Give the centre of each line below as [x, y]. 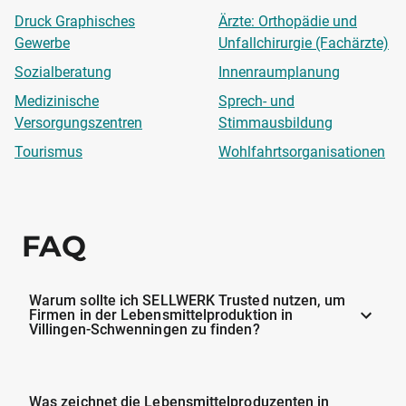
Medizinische [57, 101]
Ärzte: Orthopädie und [288, 21]
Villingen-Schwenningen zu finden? [145, 329]
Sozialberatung [63, 72]
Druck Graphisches [75, 21]
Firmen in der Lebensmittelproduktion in [161, 314]
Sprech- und [256, 101]
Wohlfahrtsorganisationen [302, 151]
